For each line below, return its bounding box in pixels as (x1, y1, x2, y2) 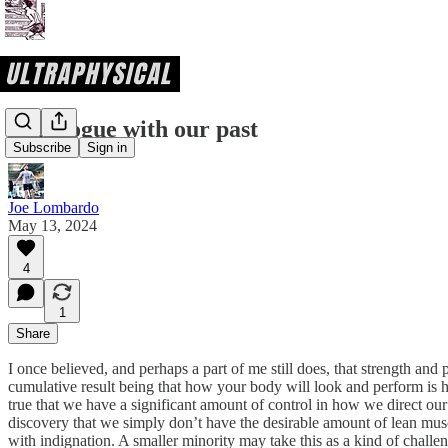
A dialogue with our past (8, 115, 258, 142)
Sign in (87, 140, 127, 156)
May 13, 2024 (8, 216, 97, 234)
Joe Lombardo (8, 198, 99, 216)
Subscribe (13, 140, 71, 156)
